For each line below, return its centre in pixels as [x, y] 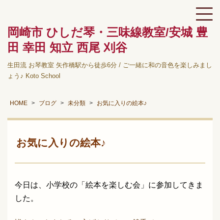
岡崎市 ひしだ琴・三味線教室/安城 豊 [108, 32]
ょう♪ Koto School [34, 76]
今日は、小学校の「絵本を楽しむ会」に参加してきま [109, 185]
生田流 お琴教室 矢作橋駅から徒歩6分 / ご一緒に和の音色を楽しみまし [110, 65]
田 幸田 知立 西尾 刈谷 [67, 47]
